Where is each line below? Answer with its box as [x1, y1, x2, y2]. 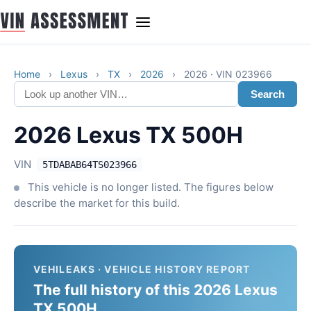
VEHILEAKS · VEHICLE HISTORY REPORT [33, 263, 251, 275]
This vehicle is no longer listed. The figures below [25, 180, 274, 194]
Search [251, 88, 285, 100]
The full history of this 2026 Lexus [33, 281, 278, 299]
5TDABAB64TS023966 [42, 159, 137, 170]
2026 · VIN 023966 [184, 68, 272, 80]
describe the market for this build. [14, 196, 180, 210]
